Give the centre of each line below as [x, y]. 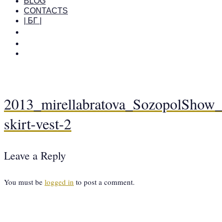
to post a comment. [104, 182]
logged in [59, 182]
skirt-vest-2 [38, 123]
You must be [24, 182]
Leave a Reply [35, 155]
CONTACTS [46, 11]
